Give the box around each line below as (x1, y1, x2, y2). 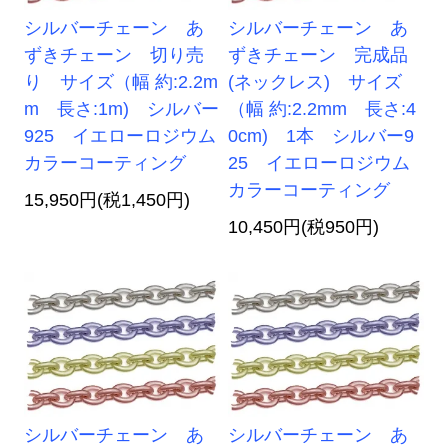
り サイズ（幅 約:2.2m (24, 72, 219, 93)
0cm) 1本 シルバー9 (228, 126, 415, 147)
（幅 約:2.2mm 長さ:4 (228, 99, 417, 120)
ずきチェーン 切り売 (24, 45, 205, 66)
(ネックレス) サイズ (228, 72, 403, 93)
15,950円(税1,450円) (24, 190, 191, 211)
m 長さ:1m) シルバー (24, 99, 220, 120)
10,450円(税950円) (228, 217, 380, 238)
